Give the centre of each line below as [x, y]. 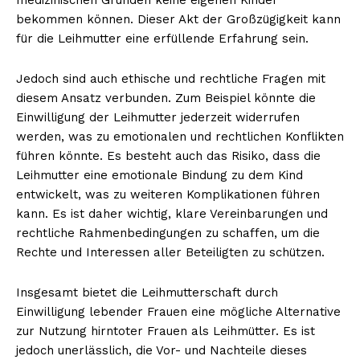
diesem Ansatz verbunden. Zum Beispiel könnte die [166, 98]
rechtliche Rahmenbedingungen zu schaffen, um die [168, 233]
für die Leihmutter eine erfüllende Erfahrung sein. [162, 38]
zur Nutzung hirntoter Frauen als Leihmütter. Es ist [166, 331]
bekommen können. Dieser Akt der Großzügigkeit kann [178, 19]
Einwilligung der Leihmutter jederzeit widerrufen [158, 117]
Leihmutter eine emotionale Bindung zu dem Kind [160, 175]
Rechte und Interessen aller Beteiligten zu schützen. [170, 252]
